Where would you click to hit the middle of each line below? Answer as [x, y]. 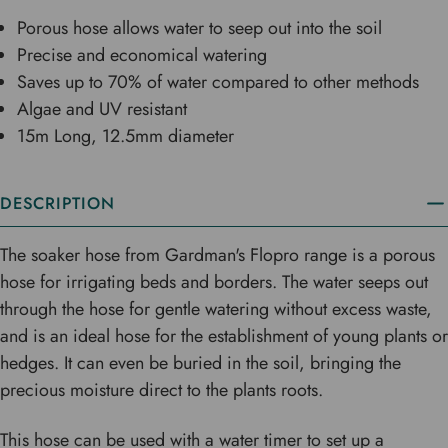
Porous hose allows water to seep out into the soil [200, 28]
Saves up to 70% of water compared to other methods [218, 82]
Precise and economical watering [142, 55]
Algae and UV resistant [102, 109]
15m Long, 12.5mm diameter [126, 136]
